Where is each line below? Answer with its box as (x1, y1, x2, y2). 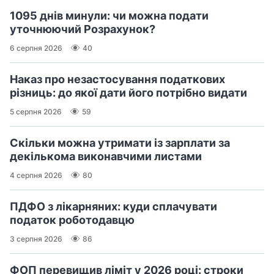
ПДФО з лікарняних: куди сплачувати (10, 200, 217, 213)
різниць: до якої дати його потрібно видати (10, 86, 247, 100)
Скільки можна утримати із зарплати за (10, 136, 230, 150)
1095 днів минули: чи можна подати (10, 9, 209, 23)
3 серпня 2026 (10, 234, 62, 243)
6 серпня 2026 (10, 43, 62, 53)
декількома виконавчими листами (10, 150, 202, 163)
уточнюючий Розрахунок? (10, 23, 155, 36)
